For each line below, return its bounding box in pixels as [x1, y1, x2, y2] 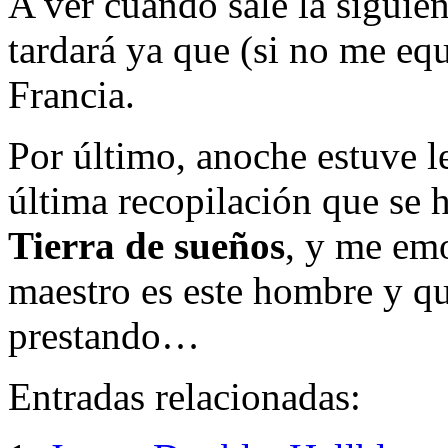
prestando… [8, 313, 200, 357]
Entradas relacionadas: [8, 374, 361, 418]
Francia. [8, 72, 135, 116]
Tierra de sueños [8, 223, 285, 267]
